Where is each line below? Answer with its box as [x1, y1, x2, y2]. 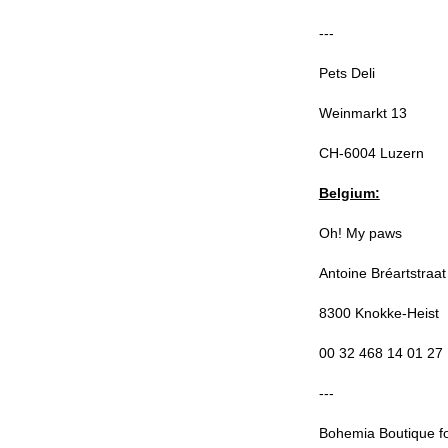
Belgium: [318, 185, 380, 201]
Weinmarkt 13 [318, 105, 407, 121]
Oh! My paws [318, 225, 402, 241]
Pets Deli [318, 65, 375, 81]
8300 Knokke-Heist [318, 305, 439, 321]
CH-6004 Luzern [318, 145, 424, 161]
